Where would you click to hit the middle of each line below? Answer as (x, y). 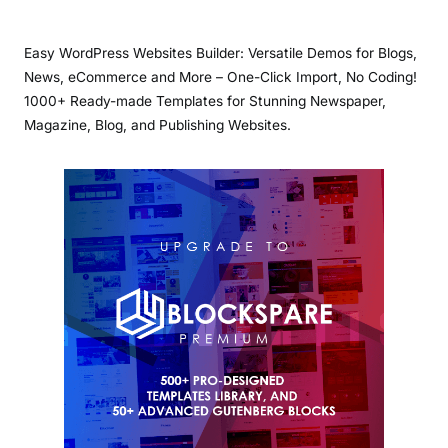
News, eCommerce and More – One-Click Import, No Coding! (220, 77)
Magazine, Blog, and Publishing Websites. (157, 125)
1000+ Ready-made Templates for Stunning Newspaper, (205, 101)
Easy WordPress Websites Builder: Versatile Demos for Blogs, (220, 53)
